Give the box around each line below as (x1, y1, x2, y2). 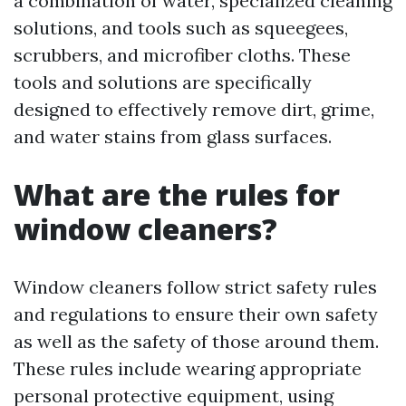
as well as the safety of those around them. (14, 330, 379, 353)
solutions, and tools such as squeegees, (14, 16, 348, 39)
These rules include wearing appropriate (14, 357, 362, 380)
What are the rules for (14, 175, 340, 214)
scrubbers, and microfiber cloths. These (14, 43, 351, 66)
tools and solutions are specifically (14, 71, 312, 93)
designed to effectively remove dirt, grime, (14, 98, 374, 121)
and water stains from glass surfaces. (14, 125, 332, 148)
